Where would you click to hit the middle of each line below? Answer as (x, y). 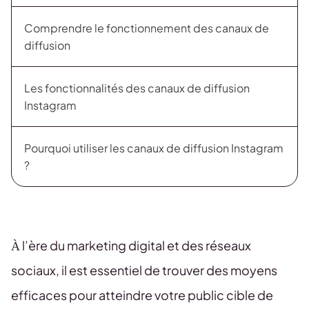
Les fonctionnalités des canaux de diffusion (137, 88)
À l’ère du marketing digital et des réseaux (131, 245)
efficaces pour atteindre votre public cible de (142, 295)
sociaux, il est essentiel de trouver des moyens (144, 270)
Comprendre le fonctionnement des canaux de (147, 28)
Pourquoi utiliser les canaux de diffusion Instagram (154, 148)
